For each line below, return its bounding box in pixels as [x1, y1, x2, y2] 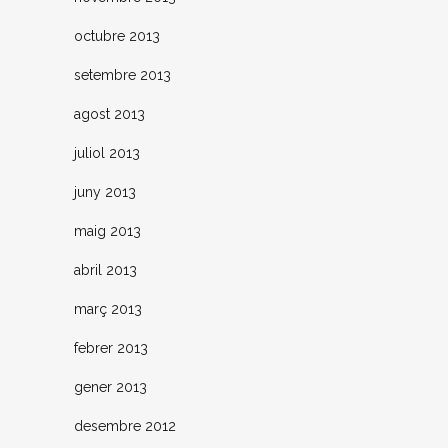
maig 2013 [74, 223, 141, 240]
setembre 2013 [74, 67, 171, 84]
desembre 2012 [74, 418, 176, 435]
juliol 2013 [74, 145, 140, 162]
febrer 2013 [74, 340, 148, 357]
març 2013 [74, 301, 142, 318]
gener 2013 [74, 379, 147, 396]
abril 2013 [74, 262, 137, 279]
